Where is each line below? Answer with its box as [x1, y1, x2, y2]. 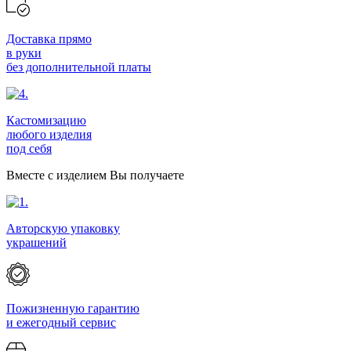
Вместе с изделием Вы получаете [6, 168, 184, 182]
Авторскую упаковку [6, 221, 120, 235]
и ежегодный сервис [6, 315, 116, 329]
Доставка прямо [6, 31, 92, 45]
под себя [6, 141, 52, 155]
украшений [6, 235, 67, 249]
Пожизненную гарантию [6, 301, 139, 315]
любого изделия [6, 127, 92, 141]
